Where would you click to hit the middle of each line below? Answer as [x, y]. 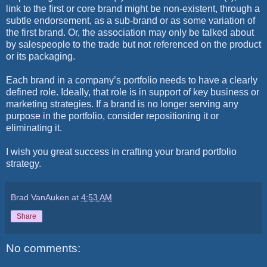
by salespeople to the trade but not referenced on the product [133, 44]
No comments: [43, 248]
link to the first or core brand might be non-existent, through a [133, 8]
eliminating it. [34, 128]
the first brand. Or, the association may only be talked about [130, 32]
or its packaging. [41, 56]
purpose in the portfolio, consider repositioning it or [112, 116]
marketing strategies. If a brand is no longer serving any [122, 104]
